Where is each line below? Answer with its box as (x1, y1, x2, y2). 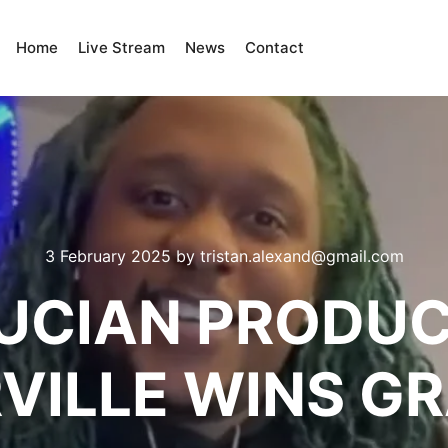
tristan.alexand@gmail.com (199, 246, 404, 266)
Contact (244, 38, 304, 57)
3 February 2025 (44, 246, 171, 266)
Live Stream (77, 38, 165, 57)
